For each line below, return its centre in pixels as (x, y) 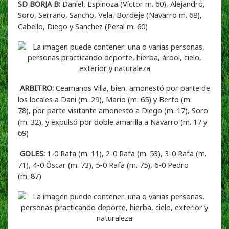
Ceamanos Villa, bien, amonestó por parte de (132, 88)
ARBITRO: (37, 88)
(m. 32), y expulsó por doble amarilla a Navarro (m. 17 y (112, 121)
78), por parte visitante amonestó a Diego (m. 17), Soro (113, 110)
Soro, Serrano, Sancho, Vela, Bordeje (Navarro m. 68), (110, 15)
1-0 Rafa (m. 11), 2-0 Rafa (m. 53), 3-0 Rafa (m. (126, 153)
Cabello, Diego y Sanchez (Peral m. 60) (83, 26)
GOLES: (32, 153)
